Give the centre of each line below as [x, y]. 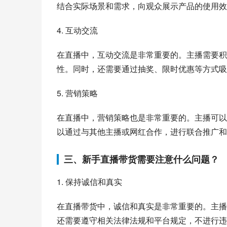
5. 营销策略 [77, 93]
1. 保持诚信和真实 [89, 182]
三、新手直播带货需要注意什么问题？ [141, 159]
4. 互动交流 [77, 30]
